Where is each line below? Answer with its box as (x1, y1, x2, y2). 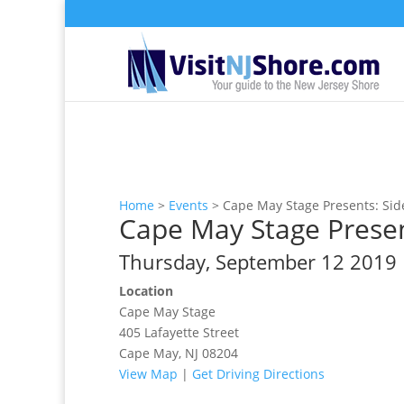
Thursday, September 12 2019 (119, 248, 397, 275)
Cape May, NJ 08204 (119, 344, 238, 362)
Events (169, 197, 208, 214)
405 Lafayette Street (119, 324, 239, 341)
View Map (119, 365, 178, 382)
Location (119, 282, 173, 299)
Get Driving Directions (192, 365, 325, 382)
